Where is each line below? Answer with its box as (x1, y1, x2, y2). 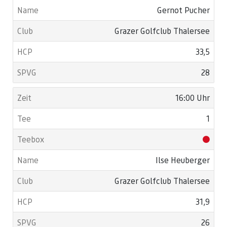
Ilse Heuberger (156, 155, 210, 165)
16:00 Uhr (175, 92, 210, 103)
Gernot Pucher (157, 5, 210, 15)
